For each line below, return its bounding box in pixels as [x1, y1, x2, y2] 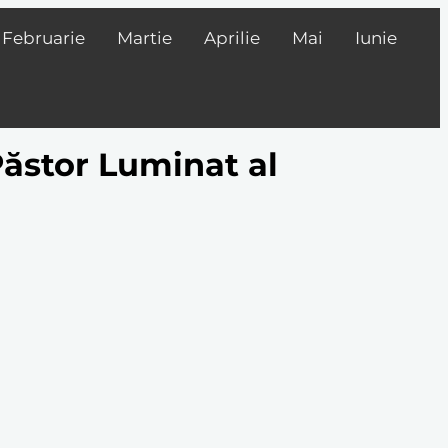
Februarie [2, 28, 85, 48]
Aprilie [204, 28, 260, 48]
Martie [117, 28, 172, 48]
